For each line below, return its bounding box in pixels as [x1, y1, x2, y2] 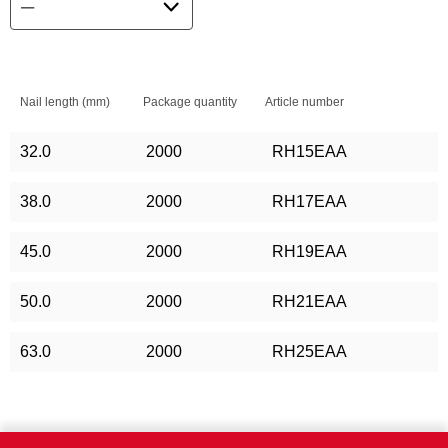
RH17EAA [272, 193, 347, 210]
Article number [265, 95, 345, 109]
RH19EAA [272, 243, 347, 260]
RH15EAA [272, 143, 347, 160]
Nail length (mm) [20, 95, 110, 109]
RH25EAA [272, 343, 347, 360]
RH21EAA [272, 293, 347, 310]
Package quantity [142, 95, 237, 109]
